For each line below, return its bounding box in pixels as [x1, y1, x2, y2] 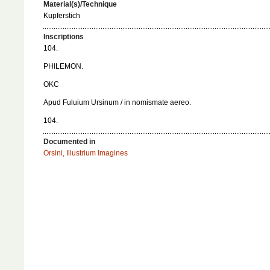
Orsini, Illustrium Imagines [43, 148, 128, 157]
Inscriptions [43, 32, 84, 41]
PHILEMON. [43, 61, 83, 71]
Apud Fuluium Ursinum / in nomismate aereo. [43, 98, 191, 107]
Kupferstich [43, 11, 80, 20]
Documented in [43, 137, 95, 146]
